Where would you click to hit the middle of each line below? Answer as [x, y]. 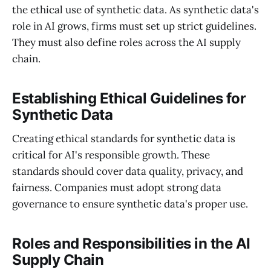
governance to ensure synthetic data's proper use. [130, 204]
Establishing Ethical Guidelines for [129, 98]
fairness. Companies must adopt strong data [117, 188]
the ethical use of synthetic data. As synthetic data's [135, 9]
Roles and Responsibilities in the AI [131, 244]
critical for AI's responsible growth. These [111, 155]
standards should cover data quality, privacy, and [128, 171]
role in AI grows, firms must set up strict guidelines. [134, 26]
